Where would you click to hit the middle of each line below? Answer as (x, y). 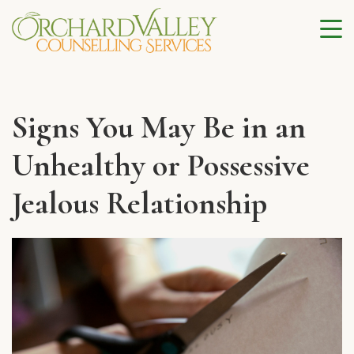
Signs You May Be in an (159, 127)
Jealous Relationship (139, 203)
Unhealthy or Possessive (161, 165)
